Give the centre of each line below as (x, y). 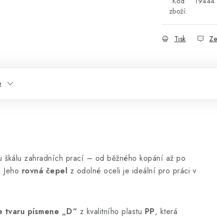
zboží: (178, 11)
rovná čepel (44, 171)
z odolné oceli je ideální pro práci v (132, 171)
